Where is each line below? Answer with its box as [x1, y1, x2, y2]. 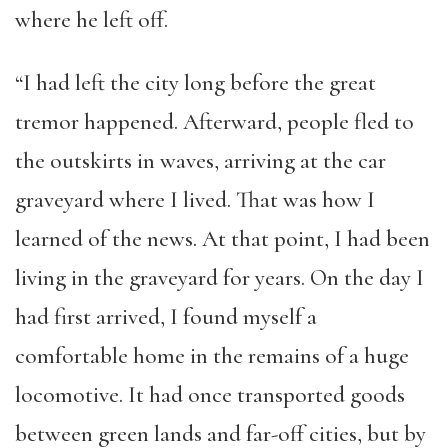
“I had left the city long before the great [15, 69, 376, 97]
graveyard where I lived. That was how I [15, 186, 375, 214]
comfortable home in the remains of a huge [15, 342, 409, 370]
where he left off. [15, 6, 168, 34]
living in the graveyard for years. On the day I [15, 264, 424, 292]
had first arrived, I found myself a [15, 303, 317, 331]
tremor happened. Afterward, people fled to [15, 108, 414, 136]
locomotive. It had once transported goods [15, 381, 405, 409]
